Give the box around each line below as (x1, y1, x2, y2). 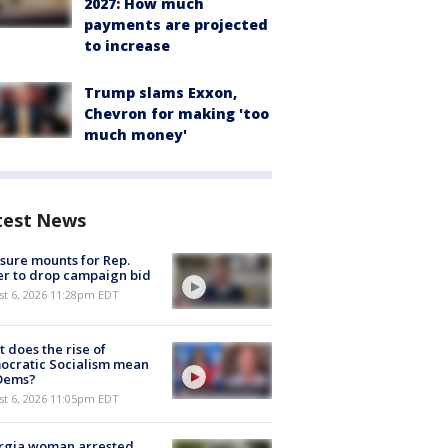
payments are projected (84, 15, 268, 34)
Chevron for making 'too (84, 104, 269, 123)
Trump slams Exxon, (84, 83, 237, 102)
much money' (84, 125, 187, 144)
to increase (84, 36, 170, 55)
